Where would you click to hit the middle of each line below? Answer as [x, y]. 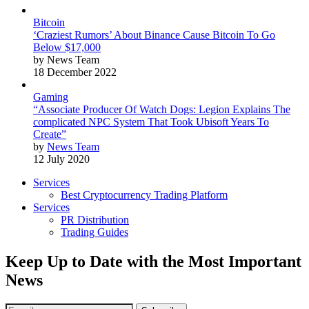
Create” [50, 134]
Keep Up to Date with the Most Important [153, 262]
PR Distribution [95, 220]
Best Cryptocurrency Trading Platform [144, 195]
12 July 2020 [61, 159]
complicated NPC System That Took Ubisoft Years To [151, 122]
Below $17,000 [67, 48]
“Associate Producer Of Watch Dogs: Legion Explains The [162, 110]
